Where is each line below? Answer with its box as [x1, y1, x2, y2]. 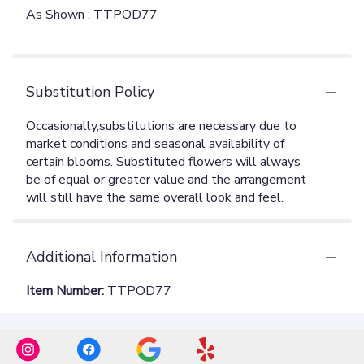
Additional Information [26, 247, 177, 267]
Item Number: [26, 282, 107, 301]
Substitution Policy [26, 82, 154, 102]
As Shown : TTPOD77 [26, 6, 158, 24]
